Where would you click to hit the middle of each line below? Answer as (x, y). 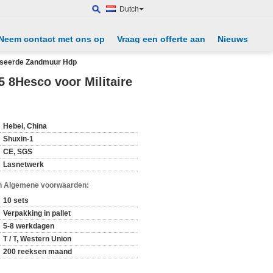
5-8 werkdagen (29, 226)
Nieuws (233, 39)
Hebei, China (25, 126)
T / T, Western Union (37, 239)
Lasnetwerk (23, 165)
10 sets (16, 200)
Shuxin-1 (18, 139)
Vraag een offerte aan (161, 39)
